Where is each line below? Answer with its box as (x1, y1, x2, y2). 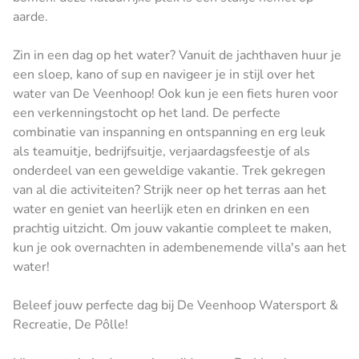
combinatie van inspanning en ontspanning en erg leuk (13, 123, 325, 141)
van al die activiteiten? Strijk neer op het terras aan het (13, 180, 326, 199)
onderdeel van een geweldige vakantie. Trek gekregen (13, 161, 325, 179)
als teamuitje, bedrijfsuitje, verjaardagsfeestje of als (13, 142, 310, 160)
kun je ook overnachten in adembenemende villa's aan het (13, 238, 346, 256)
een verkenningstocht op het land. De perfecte (13, 103, 280, 122)
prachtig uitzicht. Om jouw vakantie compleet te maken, (13, 219, 332, 237)
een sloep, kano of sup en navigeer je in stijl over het (13, 65, 315, 83)
